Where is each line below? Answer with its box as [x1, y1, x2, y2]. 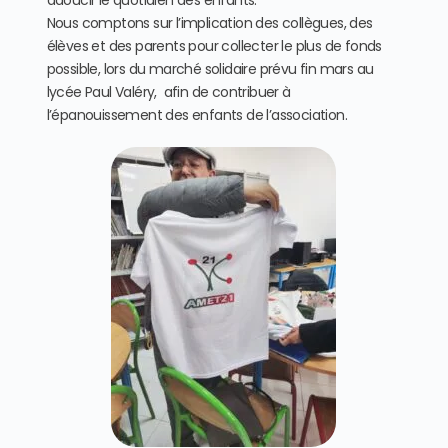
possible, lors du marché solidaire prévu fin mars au [46, 59, 374, 80]
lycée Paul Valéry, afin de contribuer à [46, 82, 291, 103]
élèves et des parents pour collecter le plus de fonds [46, 36, 382, 57]
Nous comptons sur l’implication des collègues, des [46, 13, 373, 34]
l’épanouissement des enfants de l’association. [46, 105, 347, 126]
